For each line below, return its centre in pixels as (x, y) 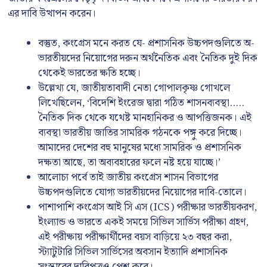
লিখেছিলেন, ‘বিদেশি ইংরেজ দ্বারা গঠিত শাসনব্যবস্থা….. (141, 103)
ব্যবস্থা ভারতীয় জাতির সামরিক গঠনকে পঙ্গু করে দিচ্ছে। (140, 133)
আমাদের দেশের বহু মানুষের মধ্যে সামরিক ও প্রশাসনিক (140, 148)
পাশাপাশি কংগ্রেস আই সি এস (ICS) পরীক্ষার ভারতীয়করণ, (148, 207)
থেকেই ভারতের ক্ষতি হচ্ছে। (89, 73)
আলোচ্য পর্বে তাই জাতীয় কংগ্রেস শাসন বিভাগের (128, 178)
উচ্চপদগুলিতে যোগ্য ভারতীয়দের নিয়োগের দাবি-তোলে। (142, 193)
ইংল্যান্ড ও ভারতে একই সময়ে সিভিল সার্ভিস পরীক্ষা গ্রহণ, (143, 222)
